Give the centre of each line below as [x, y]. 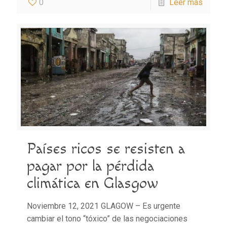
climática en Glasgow [92, 184]
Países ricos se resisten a [106, 149]
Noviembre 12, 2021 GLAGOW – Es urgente [104, 206]
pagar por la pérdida [90, 166]
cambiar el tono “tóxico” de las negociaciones [107, 219]
